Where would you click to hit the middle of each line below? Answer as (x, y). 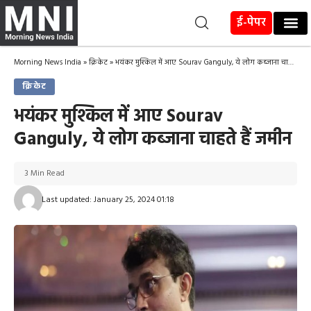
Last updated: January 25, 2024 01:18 (108, 200)
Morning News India (48, 63)
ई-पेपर (252, 23)
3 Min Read (44, 174)
